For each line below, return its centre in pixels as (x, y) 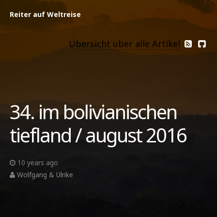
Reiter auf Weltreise (45, 14)
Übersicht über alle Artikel (124, 44)
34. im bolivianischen (93, 112)
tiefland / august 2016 (98, 135)
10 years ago (38, 163)
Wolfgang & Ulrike (45, 175)
